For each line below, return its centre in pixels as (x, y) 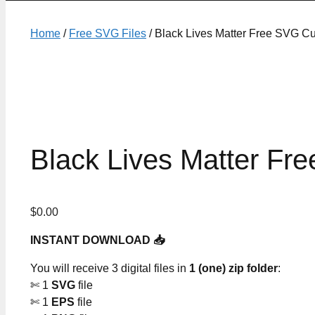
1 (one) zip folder (233, 269)
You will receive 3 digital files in (110, 269)
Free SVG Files (108, 33)
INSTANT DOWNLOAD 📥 (97, 240)
